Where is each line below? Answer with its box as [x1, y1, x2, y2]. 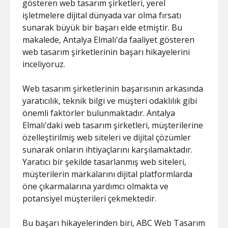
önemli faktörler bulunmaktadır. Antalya [22, 107, 176, 119]
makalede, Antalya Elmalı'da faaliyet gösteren [22, 34, 195, 45]
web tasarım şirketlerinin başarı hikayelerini [22, 46, 190, 58]
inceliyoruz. [22, 59, 66, 70]
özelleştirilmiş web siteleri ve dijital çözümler [22, 132, 191, 143]
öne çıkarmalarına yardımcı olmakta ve [22, 181, 169, 192]
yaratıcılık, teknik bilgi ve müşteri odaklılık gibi [22, 95, 197, 106]
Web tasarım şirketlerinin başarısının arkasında [22, 83, 204, 94]
